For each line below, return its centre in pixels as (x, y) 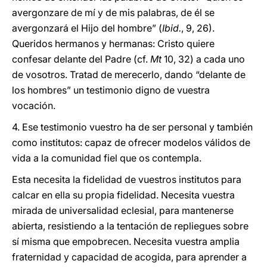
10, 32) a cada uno (203, 59)
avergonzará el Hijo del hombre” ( (87, 28)
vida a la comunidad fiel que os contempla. (107, 158)
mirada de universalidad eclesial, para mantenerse (123, 210)
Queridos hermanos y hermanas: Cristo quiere (113, 44)
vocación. (34, 105)
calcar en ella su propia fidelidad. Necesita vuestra (123, 195)
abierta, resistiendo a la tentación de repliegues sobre (130, 226)
